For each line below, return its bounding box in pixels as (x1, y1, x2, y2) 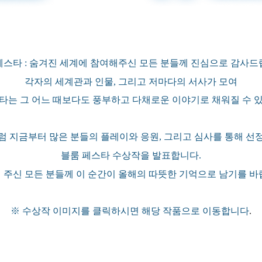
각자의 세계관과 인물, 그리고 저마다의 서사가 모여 (25, 76, 237, 87)
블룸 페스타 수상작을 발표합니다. (61, 150, 201, 160)
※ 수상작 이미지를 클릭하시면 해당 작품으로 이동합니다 (11, 205, 249, 216)
